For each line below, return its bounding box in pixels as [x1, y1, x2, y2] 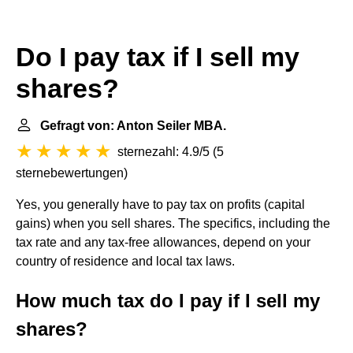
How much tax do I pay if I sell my [16, 290, 320, 311]
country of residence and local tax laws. [16, 255, 235, 268]
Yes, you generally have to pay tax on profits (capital [16, 198, 305, 211]
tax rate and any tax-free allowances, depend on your [16, 236, 310, 249]
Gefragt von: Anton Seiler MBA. [40, 119, 226, 132]
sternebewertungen [16, 166, 124, 180]
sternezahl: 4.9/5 [117, 145, 210, 158]
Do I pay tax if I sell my [16, 43, 299, 72]
